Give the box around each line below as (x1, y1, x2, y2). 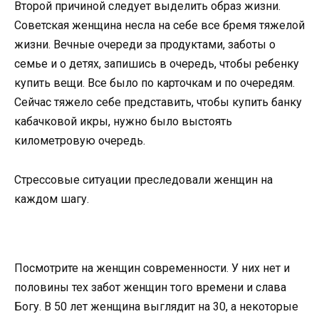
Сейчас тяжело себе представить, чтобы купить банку (14, 95, 302, 110)
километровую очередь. (14, 134, 148, 148)
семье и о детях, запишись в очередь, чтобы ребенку (14, 57, 299, 71)
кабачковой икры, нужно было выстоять (14, 115, 232, 129)
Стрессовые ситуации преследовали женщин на (14, 172, 273, 187)
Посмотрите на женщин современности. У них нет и (14, 261, 290, 275)
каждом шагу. (14, 192, 92, 206)
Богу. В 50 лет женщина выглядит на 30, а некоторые (14, 299, 298, 313)
